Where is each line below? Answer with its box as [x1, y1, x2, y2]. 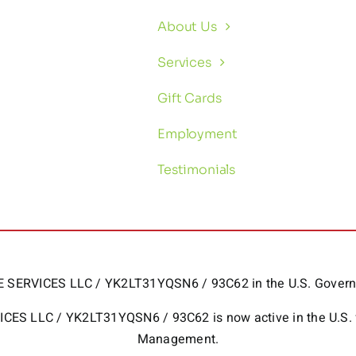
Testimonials [157, 161, 236, 179]
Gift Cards [157, 90, 222, 107]
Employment [157, 126, 238, 143]
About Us [157, 18, 217, 36]
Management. [137, 330, 219, 350]
